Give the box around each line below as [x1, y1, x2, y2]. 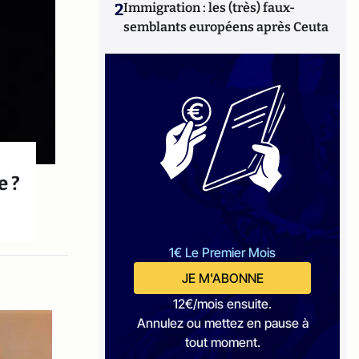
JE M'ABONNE [181, 270, 264, 286]
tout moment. [184, 334, 260, 350]
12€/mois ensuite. [173, 296, 272, 312]
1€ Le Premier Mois [169, 244, 276, 260]
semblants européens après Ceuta [123, 19, 329, 34]
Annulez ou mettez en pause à [136, 315, 309, 331]
